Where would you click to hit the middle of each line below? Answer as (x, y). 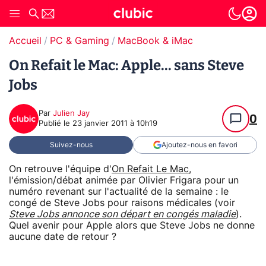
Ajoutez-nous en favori (199, 145)
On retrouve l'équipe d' (60, 169)
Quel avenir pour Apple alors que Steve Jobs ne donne (132, 225)
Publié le (56, 124)
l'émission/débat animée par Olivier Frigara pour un (124, 180)
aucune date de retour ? (63, 237)
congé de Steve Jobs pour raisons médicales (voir (122, 203)
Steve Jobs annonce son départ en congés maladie (122, 214)
